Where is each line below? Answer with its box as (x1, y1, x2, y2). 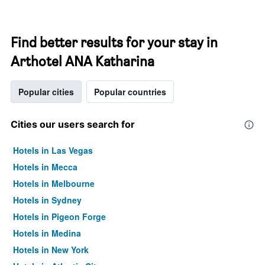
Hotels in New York (13, 244, 89, 256)
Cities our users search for (11, 118, 135, 130)
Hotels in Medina (13, 227, 81, 239)
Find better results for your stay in (11, 34, 218, 51)
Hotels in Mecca (13, 161, 77, 173)
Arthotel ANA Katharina (11, 53, 154, 70)
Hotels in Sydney (13, 194, 82, 206)
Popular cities (18, 86, 74, 98)
